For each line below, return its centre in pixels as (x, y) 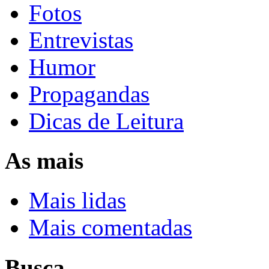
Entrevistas (81, 40)
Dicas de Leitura (106, 121)
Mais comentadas (110, 228)
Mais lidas (77, 201)
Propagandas (89, 94)
